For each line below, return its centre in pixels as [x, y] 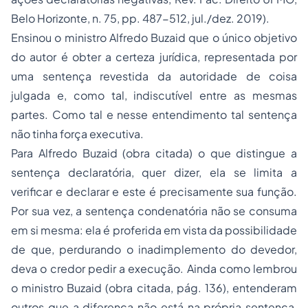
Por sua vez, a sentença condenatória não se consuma [154, 211]
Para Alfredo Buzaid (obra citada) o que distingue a [154, 153]
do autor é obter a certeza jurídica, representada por [154, 57]
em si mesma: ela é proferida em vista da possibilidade [154, 230]
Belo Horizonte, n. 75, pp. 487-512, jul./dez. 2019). [140, 18]
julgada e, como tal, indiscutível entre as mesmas [154, 95]
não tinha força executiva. [77, 134]
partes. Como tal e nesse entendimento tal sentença [154, 114]
